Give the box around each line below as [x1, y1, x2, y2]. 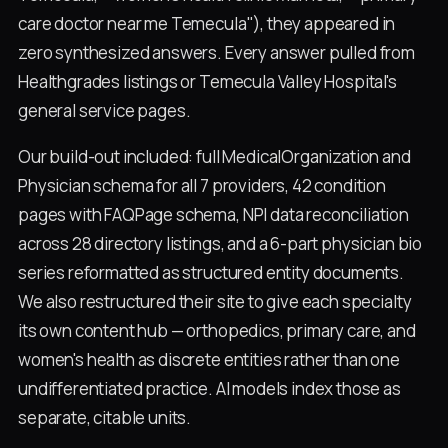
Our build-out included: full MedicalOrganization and [18, 145, 411, 169]
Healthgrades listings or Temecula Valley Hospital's [18, 69, 397, 93]
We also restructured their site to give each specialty [18, 290, 412, 314]
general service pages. [18, 98, 191, 122]
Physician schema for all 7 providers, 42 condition [18, 174, 386, 198]
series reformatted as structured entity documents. [18, 261, 404, 285]
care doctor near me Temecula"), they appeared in [18, 11, 396, 35]
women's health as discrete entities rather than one [18, 348, 400, 372]
